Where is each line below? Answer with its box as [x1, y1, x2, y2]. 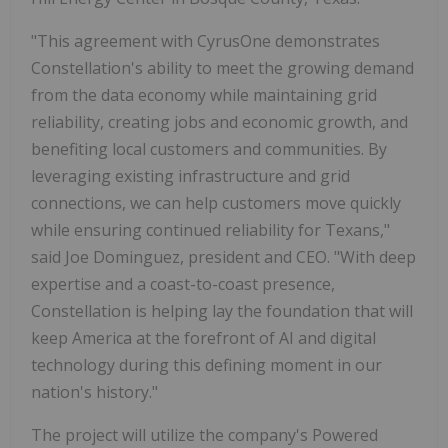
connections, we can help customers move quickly [31, 192, 401, 215]
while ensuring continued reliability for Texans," [31, 219, 390, 242]
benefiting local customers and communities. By [31, 138, 387, 161]
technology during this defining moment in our [31, 354, 382, 377]
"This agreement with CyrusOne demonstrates [31, 30, 380, 53]
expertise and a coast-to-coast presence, [31, 273, 335, 296]
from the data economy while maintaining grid [31, 84, 377, 107]
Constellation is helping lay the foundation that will [31, 300, 413, 323]
